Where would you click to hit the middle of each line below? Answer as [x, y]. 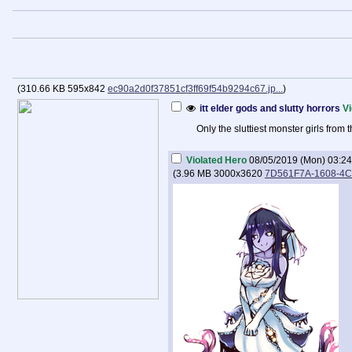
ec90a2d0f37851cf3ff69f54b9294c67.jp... [195, 89]
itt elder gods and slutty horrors [270, 108]
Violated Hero [216, 160]
